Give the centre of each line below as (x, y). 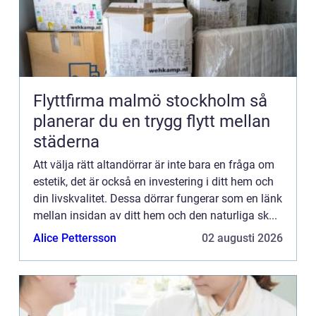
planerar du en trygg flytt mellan (152, 121)
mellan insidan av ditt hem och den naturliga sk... (155, 215)
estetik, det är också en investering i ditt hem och (153, 181)
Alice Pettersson (75, 238)
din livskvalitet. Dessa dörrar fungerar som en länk (158, 198)
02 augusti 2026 (242, 238)
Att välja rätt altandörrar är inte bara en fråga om (154, 164)
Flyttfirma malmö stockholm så (141, 101)
